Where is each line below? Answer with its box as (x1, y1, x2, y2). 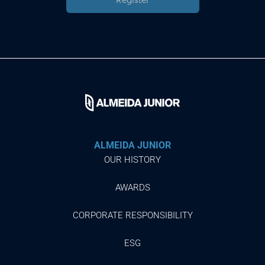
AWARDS (115, 182, 150, 193)
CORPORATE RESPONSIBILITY (72, 209, 193, 221)
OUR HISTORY (104, 154, 161, 165)
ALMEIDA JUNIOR (94, 139, 171, 151)
